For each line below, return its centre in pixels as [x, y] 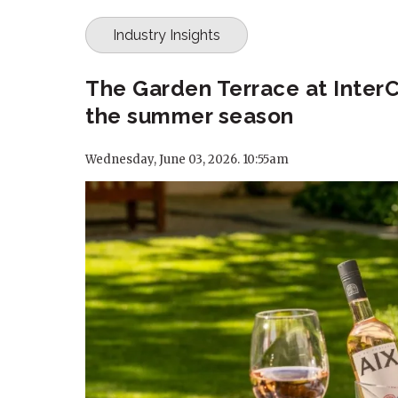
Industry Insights [167, 36]
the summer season [190, 116]
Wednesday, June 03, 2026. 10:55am [187, 160]
